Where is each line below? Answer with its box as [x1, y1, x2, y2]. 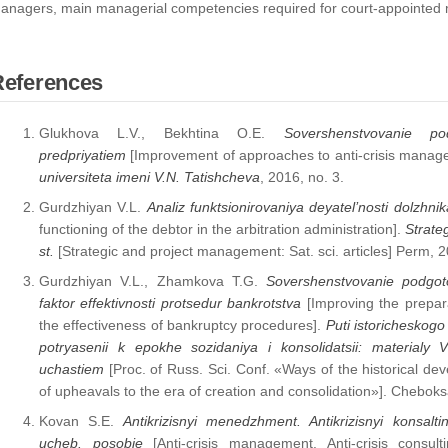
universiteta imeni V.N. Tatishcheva [39, 169, 260, 185]
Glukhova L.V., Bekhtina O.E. [39, 125, 284, 141]
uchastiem [39, 361, 104, 377]
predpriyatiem [39, 147, 126, 163]
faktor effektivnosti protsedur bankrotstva [39, 295, 307, 311]
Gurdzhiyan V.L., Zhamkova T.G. [39, 273, 266, 289]
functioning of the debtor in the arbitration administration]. [39, 221, 401, 237]
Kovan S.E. [39, 413, 124, 429]
